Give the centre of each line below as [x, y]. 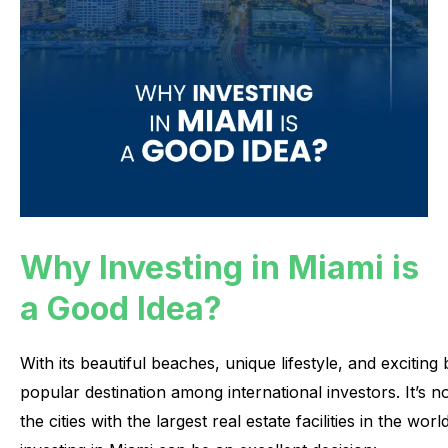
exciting [409, 363]
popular [50, 392]
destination [125, 392]
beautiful [113, 363]
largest [181, 421]
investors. [363, 392]
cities [67, 421]
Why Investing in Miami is [219, 267]
